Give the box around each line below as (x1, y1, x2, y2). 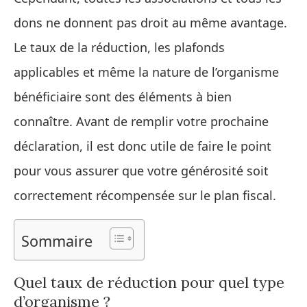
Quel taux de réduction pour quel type (14, 273, 284, 293)
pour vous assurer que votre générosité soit (14, 162, 269, 180)
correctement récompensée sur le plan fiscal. (14, 187, 276, 204)
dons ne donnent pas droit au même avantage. (14, 14, 287, 32)
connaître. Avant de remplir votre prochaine (14, 113, 269, 130)
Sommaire (21, 230, 93, 251)
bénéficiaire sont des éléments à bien (14, 88, 232, 106)
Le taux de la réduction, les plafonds (14, 39, 225, 56)
